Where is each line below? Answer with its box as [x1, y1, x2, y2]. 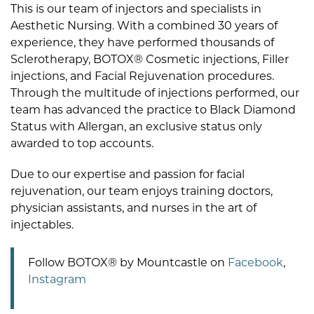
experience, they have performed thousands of [11, 36, 274, 49]
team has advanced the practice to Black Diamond [11, 103, 296, 116]
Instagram [28, 273, 86, 286]
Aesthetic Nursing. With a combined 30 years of [11, 19, 278, 32]
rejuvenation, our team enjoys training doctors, [11, 184, 273, 198]
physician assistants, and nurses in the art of [11, 201, 257, 214]
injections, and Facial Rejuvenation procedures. [11, 69, 274, 83]
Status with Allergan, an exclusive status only [11, 120, 262, 133]
